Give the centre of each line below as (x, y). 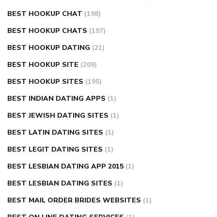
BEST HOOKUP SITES (45, 82)
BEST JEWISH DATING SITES (58, 116)
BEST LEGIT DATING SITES (55, 150)
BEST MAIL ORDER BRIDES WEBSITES (74, 201)
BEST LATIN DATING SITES (55, 133)
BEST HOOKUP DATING (49, 48)
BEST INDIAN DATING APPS (56, 99)
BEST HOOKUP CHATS (47, 31)
